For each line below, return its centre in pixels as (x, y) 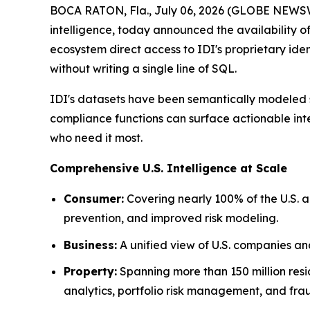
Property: (90, 272)
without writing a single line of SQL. (143, 69)
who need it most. (96, 138)
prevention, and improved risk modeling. (171, 218)
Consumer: (94, 199)
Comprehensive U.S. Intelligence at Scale (168, 168)
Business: (90, 245)
